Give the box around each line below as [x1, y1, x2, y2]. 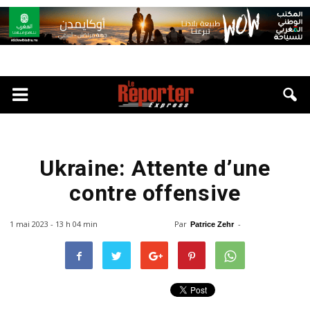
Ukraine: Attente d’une [39, 155, 271, 181]
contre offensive [69, 180, 241, 206]
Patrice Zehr [190, 220, 234, 228]
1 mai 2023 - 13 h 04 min [10, 219, 98, 229]
